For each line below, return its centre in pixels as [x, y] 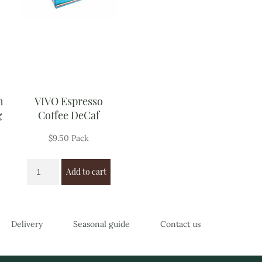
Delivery [27, 224]
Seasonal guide [101, 224]
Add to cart [86, 172]
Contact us [180, 224]
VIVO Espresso [69, 101]
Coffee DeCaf [69, 116]
